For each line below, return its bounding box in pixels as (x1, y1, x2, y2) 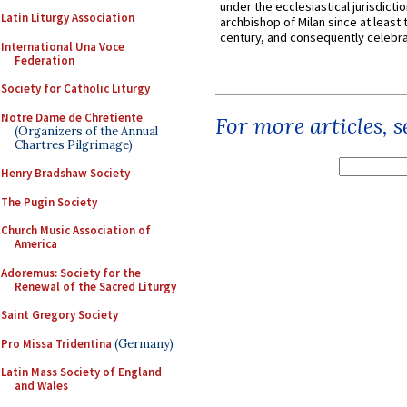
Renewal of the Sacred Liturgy (15, 278, 176, 294)
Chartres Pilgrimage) (15, 136, 133, 153)
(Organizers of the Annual (15, 123, 158, 139)
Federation (15, 52, 74, 68)
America (15, 236, 57, 252)
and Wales (15, 378, 68, 393)
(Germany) (112, 335, 174, 352)
